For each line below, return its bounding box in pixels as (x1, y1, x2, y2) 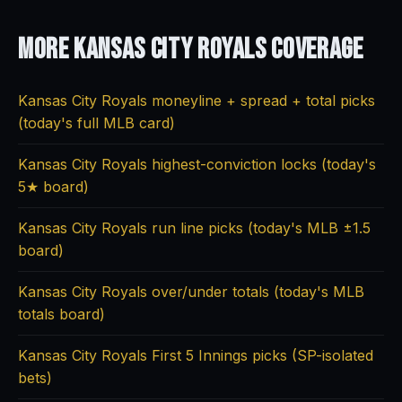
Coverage (271, 32, 363, 67)
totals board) (18, 305, 105, 323)
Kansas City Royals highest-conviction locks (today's (18, 155, 376, 173)
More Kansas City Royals (18, 32, 272, 67)
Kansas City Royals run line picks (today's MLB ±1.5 (18, 219, 371, 237)
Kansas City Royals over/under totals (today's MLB (18, 283, 364, 301)
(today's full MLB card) (18, 114, 175, 132)
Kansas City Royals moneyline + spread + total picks (18, 92, 375, 109)
